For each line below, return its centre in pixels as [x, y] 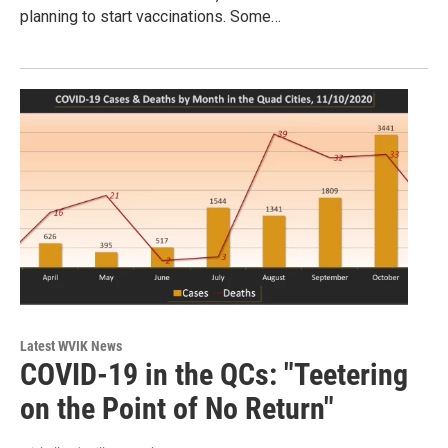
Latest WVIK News [71, 346]
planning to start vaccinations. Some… [150, 17]
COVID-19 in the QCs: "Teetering [214, 375]
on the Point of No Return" [177, 409]
